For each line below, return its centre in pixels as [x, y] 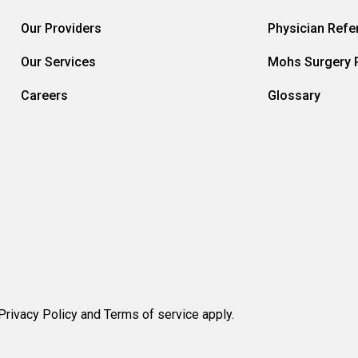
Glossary [294, 95]
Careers [44, 95]
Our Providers [61, 28]
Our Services [58, 62]
